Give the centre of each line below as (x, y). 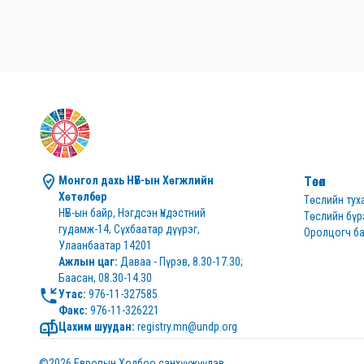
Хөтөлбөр (82, 197)
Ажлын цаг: (88, 262)
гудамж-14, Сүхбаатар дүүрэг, (129, 229)
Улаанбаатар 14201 (105, 245)
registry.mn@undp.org (186, 327)
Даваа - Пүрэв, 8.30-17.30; (180, 262)
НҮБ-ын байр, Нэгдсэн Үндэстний (132, 213)
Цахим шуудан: (97, 327)
